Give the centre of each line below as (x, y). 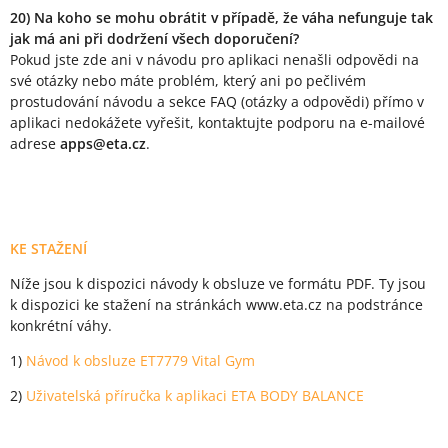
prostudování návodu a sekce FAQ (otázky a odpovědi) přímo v (217, 102)
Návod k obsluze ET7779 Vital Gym (140, 361)
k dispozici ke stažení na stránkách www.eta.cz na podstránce (216, 305)
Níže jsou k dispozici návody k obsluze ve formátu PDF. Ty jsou (218, 284)
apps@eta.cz (103, 144)
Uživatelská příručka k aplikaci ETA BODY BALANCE (195, 396)
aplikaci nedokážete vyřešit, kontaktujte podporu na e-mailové (217, 123)
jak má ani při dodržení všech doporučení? (154, 39)
